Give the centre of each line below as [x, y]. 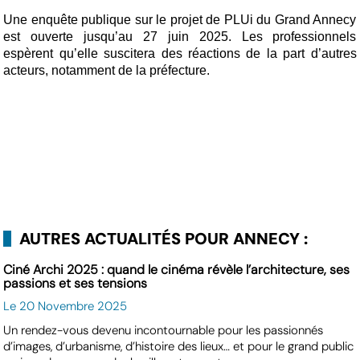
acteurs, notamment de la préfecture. [107, 71]
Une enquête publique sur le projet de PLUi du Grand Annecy [180, 20]
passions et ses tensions [76, 283]
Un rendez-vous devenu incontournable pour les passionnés [164, 330]
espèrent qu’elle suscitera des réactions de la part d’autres [180, 54]
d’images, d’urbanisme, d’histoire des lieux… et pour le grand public [179, 346]
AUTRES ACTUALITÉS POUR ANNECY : [164, 238]
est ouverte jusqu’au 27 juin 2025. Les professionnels [180, 37]
